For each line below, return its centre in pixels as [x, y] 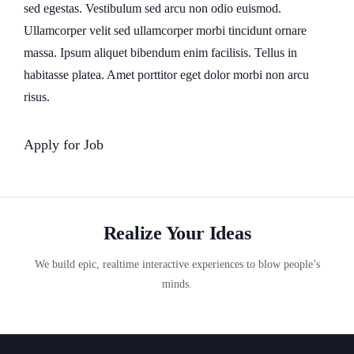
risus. [37, 97]
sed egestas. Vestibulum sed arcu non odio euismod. [153, 8]
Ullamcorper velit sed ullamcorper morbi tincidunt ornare [165, 30]
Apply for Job [64, 145]
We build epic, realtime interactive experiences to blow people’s [177, 264]
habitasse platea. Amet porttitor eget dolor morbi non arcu [166, 75]
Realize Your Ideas [177, 233]
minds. [177, 284]
